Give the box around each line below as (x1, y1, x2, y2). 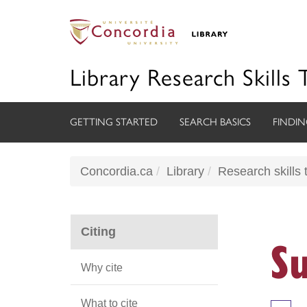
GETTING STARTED (70, 116, 158, 128)
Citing (81, 225, 116, 238)
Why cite (81, 261, 123, 274)
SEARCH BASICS (180, 116, 251, 128)
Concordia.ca (80, 164, 153, 178)
